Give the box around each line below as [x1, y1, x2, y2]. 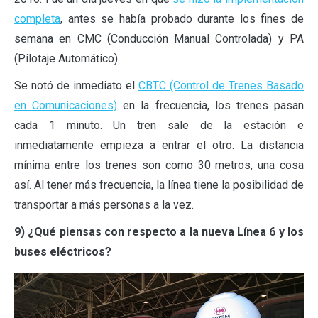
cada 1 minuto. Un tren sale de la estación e [14, 119, 304, 133]
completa [14, 12, 60, 26]
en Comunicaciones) [14, 99, 118, 113]
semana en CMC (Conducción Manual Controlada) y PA [14, 32, 304, 46]
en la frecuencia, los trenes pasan [117, 99, 305, 113]
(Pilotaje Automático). [14, 52, 120, 66]
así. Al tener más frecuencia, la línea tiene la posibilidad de [14, 178, 304, 192]
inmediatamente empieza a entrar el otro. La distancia [14, 138, 304, 153]
